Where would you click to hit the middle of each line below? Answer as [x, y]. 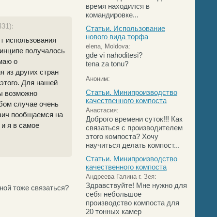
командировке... [112, 15]
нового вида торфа [117, 37]
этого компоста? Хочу [122, 136]
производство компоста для [132, 203]
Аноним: [98, 79]
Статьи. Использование [125, 28]
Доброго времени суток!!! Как [134, 119]
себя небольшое [114, 194]
